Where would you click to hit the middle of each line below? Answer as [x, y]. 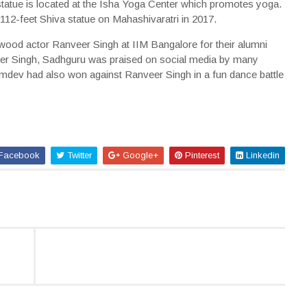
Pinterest [200, 155]
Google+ [139, 155]
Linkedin [261, 155]
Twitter [78, 155]
